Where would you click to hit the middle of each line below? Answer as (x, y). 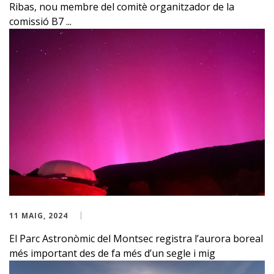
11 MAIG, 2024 (39, 216)
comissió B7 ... (40, 21)
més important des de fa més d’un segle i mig (112, 254)
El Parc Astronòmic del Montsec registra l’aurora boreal (136, 239)
